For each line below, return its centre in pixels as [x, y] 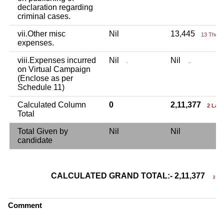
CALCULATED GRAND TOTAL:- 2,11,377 [132, 175]
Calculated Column [52, 104]
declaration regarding [55, 7]
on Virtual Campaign [54, 69]
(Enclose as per [45, 78]
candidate [35, 140]
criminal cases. [44, 16]
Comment [25, 205]
